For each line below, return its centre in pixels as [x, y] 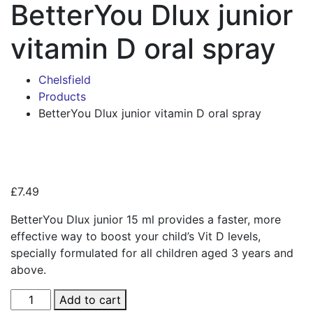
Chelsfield [65, 80]
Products [62, 97]
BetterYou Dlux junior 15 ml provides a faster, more [146, 220]
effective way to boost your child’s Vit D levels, [136, 236]
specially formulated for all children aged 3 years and [152, 253]
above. [28, 270]
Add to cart [90, 300]
